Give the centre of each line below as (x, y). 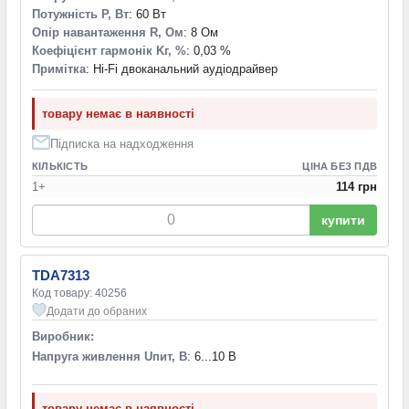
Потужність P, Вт (80, 14)
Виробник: (63, 336)
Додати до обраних (97, 311)
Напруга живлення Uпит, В (110, 356)
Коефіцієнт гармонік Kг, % (109, 50)
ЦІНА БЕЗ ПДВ (340, 166)
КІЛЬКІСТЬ (60, 166)
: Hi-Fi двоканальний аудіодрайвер (182, 68)
